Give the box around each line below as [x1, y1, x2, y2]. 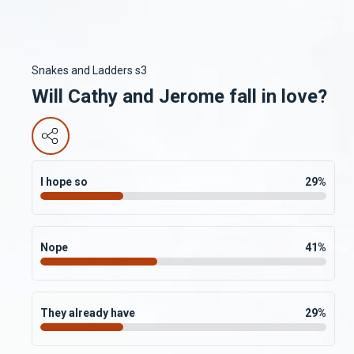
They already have [40, 306, 135, 319]
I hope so [40, 175, 88, 188]
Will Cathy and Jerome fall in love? [32, 85, 327, 107]
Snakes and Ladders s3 [32, 63, 147, 77]
